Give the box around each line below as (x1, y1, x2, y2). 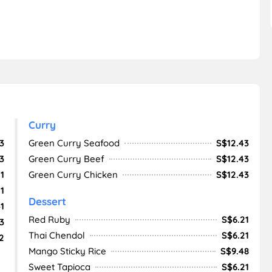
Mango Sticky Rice (28, 245, 106, 257)
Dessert (28, 195, 66, 208)
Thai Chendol (28, 229, 85, 241)
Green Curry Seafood (28, 137, 120, 149)
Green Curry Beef (28, 153, 104, 165)
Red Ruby (28, 214, 70, 225)
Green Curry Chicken (28, 169, 118, 180)
